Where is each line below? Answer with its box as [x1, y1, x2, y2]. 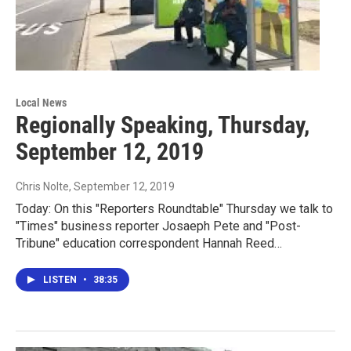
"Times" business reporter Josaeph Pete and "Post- [16, 219, 301, 234]
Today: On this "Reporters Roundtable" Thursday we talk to [16, 201, 333, 217]
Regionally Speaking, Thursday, [16, 111, 309, 139]
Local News [16, 96, 67, 110]
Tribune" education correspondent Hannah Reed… [16, 236, 282, 251]
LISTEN [43, 274, 79, 286]
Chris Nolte [16, 180, 69, 194]
